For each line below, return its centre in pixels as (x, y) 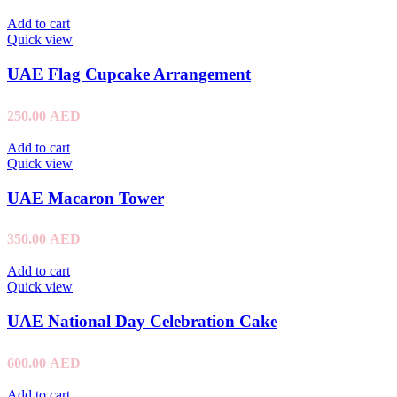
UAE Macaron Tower (86, 198)
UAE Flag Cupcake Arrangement (129, 74)
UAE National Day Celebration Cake (142, 321)
